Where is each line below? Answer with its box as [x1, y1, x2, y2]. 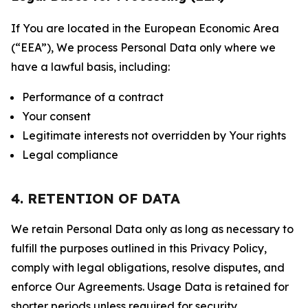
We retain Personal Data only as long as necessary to [11, 222, 294, 236]
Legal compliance [22, 148, 118, 162]
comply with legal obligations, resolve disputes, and [11, 261, 285, 274]
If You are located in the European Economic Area [11, 21, 279, 35]
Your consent [22, 109, 91, 123]
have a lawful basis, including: [11, 60, 170, 74]
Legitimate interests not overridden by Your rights [22, 129, 286, 142]
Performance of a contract [22, 90, 164, 104]
